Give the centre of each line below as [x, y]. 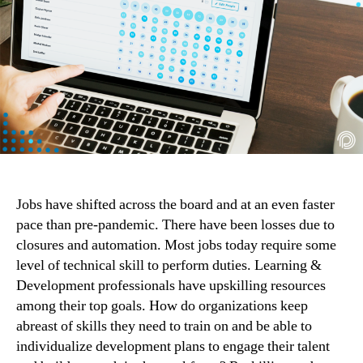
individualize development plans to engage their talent [173, 346]
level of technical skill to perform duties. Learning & [169, 265]
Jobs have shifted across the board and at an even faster [175, 204]
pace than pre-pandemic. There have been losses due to [175, 224]
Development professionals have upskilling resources [171, 285]
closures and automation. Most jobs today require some [176, 245]
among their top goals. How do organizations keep [162, 305]
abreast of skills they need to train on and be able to [164, 326]
